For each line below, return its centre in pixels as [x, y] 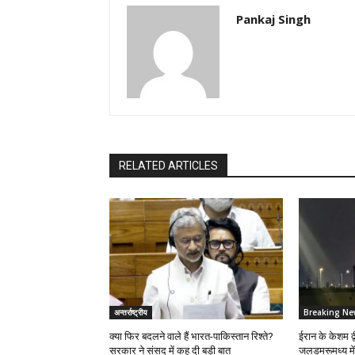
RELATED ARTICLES [168, 166]
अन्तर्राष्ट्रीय [131, 313]
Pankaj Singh [273, 19]
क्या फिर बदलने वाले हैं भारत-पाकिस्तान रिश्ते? [191, 337]
